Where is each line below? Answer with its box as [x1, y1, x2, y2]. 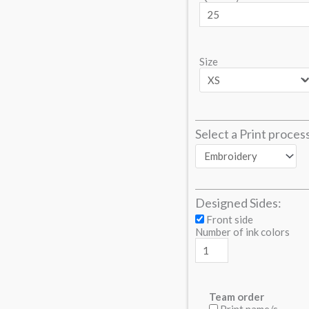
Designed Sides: [195, 195, 281, 210]
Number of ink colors [195, 225, 290, 238]
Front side [206, 212, 253, 226]
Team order [209, 290, 264, 303]
